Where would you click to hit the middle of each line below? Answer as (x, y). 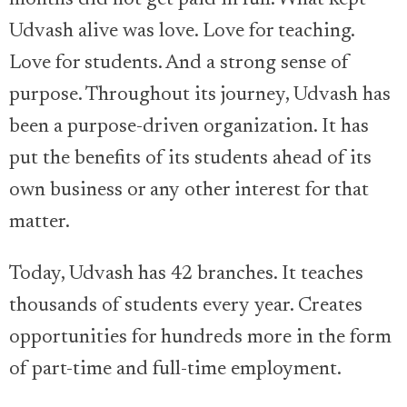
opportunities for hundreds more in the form (200, 338)
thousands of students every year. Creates (186, 306)
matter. (40, 223)
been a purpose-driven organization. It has (189, 127)
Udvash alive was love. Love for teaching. (182, 32)
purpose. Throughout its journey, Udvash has (200, 95)
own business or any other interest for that (189, 191)
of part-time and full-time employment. (175, 370)
